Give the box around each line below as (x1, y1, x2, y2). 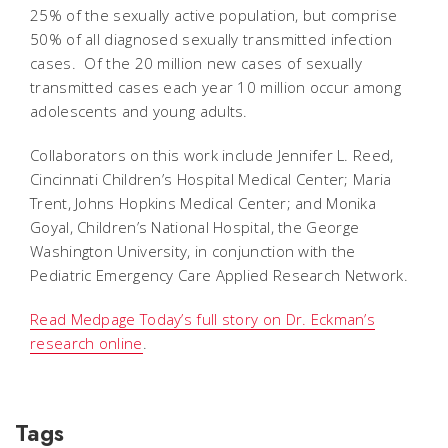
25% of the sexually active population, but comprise (30, 4, 398, 25)
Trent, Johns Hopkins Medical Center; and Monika (30, 192, 377, 213)
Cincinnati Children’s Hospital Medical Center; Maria (30, 168, 392, 189)
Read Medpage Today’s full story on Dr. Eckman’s (30, 308, 376, 329)
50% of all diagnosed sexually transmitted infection (30, 28, 393, 49)
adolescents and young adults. (30, 100, 248, 121)
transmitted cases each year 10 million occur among (30, 76, 401, 97)
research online (30, 332, 143, 353)
